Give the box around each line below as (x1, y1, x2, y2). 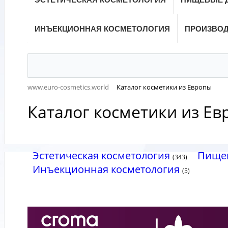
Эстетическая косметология (33, 148, 170, 162)
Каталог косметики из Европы (117, 82, 212, 92)
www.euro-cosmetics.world (27, 82, 109, 92)
